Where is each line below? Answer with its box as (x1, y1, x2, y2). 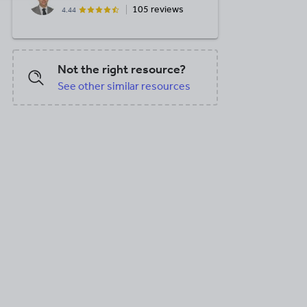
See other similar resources (58, 79, 191, 93)
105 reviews (132, 3, 184, 15)
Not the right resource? (58, 62, 186, 77)
